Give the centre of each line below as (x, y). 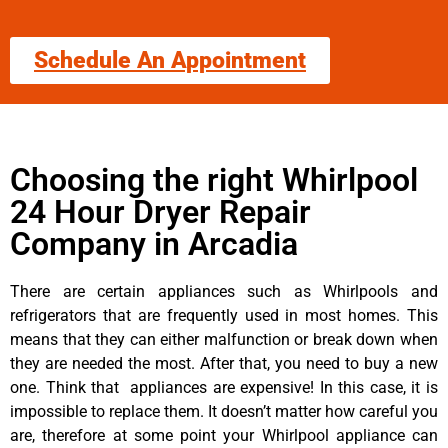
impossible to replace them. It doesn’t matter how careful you (224, 411)
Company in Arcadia (154, 243)
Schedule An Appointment (170, 60)
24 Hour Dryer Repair (160, 211)
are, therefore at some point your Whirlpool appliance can (224, 435)
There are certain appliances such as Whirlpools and (224, 291)
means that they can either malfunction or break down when (224, 339)
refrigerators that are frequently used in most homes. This (224, 315)
